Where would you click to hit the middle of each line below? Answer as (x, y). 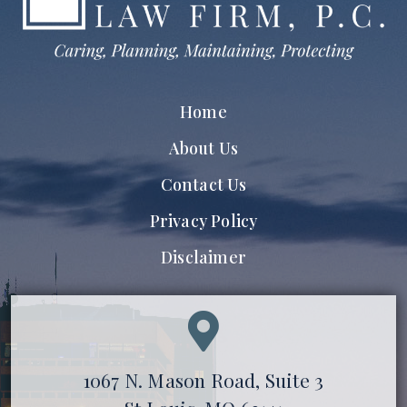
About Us (203, 148)
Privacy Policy (203, 220)
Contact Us (203, 184)
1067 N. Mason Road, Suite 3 (203, 379)
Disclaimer (203, 257)
